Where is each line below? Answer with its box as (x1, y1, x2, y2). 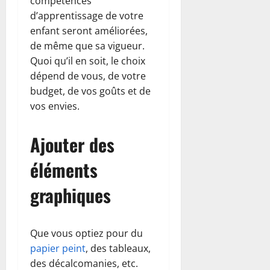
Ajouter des (30, 130, 115, 158)
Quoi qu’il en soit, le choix (30, 54, 145, 67)
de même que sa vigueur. (30, 39, 145, 52)
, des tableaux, (86, 241, 151, 255)
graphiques (30, 181, 111, 209)
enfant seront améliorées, (30, 24, 148, 37)
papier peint (30, 241, 86, 255)
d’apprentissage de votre (30, 8, 143, 22)
